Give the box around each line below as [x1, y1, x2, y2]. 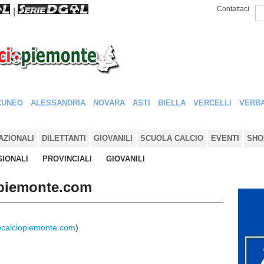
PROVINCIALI [42, 154, 92, 163]
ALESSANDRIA [31, 98, 85, 107]
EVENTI [211, 134, 239, 143]
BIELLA [158, 98, 186, 107]
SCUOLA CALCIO [140, 134, 203, 143]
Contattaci [217, 5, 249, 13]
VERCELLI [193, 98, 232, 107]
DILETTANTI [42, 134, 86, 143]
